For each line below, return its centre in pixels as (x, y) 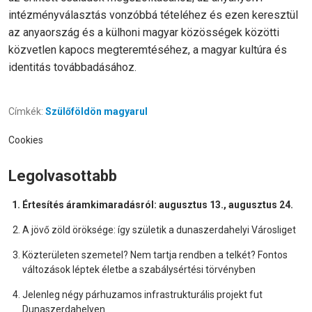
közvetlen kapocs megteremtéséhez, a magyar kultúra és (148, 50)
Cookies (26, 140)
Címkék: (27, 112)
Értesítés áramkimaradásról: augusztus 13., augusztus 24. (158, 205)
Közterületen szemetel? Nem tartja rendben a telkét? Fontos (155, 255)
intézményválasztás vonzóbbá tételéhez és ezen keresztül (153, 15)
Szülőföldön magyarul (96, 112)
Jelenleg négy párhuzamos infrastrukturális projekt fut (142, 295)
